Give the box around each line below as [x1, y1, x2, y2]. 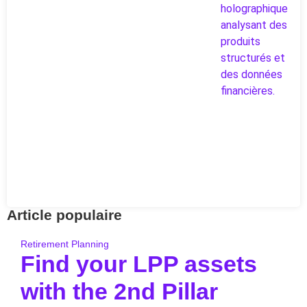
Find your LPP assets [21, 251, 257, 277]
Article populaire [7, 206, 122, 223]
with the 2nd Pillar [21, 278, 218, 304]
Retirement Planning [21, 238, 109, 249]
